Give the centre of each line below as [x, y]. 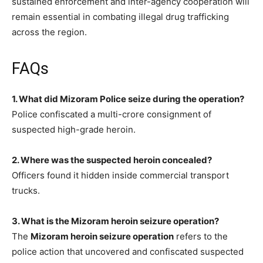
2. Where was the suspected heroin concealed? [112, 160]
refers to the [201, 236]
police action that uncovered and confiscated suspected [128, 251]
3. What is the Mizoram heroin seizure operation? [115, 221]
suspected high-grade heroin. [74, 129]
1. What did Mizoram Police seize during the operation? [128, 99]
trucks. [26, 190]
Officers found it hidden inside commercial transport [120, 175]
